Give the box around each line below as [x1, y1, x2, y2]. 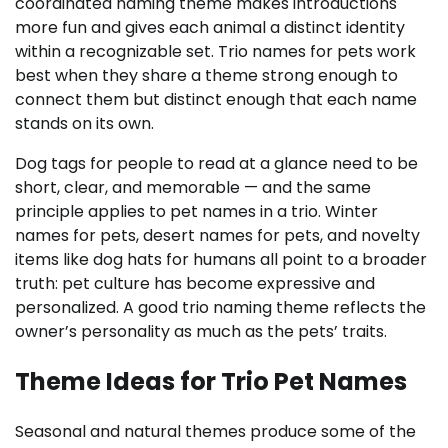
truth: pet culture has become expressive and [15, 272, 375, 295]
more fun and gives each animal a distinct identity [15, 16, 405, 39]
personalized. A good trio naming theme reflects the [15, 296, 426, 319]
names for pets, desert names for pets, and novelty [15, 224, 420, 247]
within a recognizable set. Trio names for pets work [15, 40, 416, 63]
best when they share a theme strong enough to [15, 64, 398, 87]
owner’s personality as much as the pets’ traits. [15, 320, 387, 343]
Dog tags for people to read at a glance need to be [15, 152, 418, 175]
